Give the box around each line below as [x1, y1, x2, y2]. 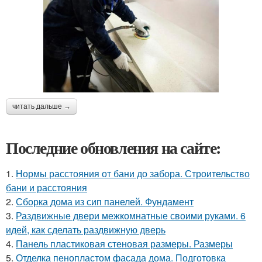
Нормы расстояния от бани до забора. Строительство [16, 167, 250, 181]
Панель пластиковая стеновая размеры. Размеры [16, 237, 233, 251]
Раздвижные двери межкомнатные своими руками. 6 [16, 209, 246, 223]
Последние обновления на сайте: [6, 136, 221, 160]
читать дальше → [12, 102, 71, 111]
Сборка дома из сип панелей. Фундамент [16, 195, 194, 209]
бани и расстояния [6, 181, 87, 195]
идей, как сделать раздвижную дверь [6, 223, 166, 237]
